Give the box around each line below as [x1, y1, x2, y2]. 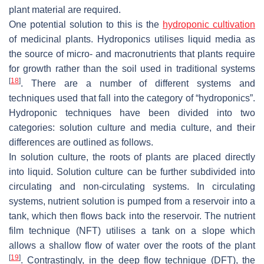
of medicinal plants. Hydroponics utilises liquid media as [9, 34, 255, 44]
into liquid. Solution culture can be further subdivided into [9, 166, 255, 177]
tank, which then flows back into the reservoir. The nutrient [9, 210, 255, 221]
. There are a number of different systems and [21, 78, 255, 88]
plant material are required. [9, 4, 121, 15]
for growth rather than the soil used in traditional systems [9, 63, 255, 74]
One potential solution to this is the [9, 19, 163, 29]
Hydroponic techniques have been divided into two [9, 107, 255, 118]
